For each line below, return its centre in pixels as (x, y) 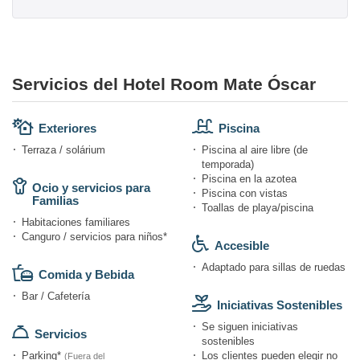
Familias (55, 201)
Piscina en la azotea (249, 179)
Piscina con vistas (245, 194)
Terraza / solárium (63, 150)
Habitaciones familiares (76, 223)
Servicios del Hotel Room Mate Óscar (164, 84)
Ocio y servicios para (91, 188)
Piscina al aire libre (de (255, 150)
